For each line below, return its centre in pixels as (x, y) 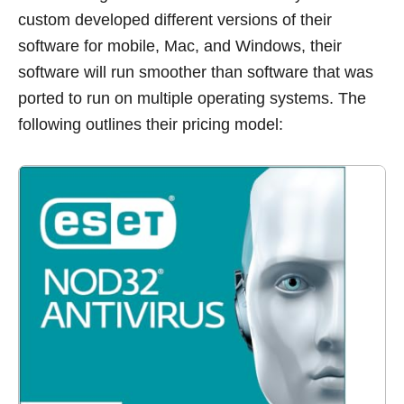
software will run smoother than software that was (196, 73)
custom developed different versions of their (175, 20)
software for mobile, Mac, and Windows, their (180, 46)
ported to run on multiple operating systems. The (192, 99)
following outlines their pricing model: (151, 125)
